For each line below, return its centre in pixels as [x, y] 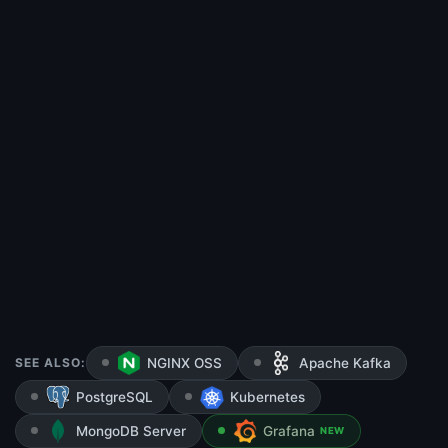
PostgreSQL [114, 397]
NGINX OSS [184, 363]
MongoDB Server [131, 431]
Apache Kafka [345, 363]
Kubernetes [267, 397]
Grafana [289, 431]
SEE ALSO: [50, 363]
